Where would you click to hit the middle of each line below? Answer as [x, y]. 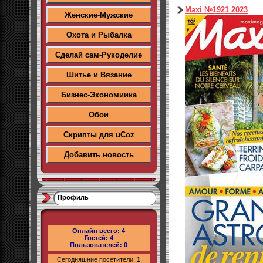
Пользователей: [97, 245]
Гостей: [97, 238]
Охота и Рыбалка [99, 35]
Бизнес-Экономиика [99, 95]
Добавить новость [99, 155]
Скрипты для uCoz [99, 135]
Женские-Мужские [99, 15]
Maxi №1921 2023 [216, 9]
